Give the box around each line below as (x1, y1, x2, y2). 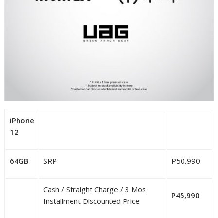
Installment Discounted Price (43, 196, 140, 206)
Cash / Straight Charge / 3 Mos (43, 184, 146, 195)
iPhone (10, 115, 35, 126)
